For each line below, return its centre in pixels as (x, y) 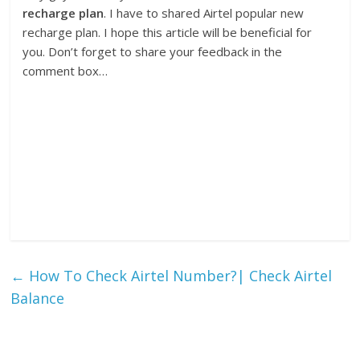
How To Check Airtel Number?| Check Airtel (179, 276)
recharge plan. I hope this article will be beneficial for (168, 33)
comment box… (65, 71)
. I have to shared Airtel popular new (204, 13)
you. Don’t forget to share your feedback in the (153, 52)
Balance (38, 299)
